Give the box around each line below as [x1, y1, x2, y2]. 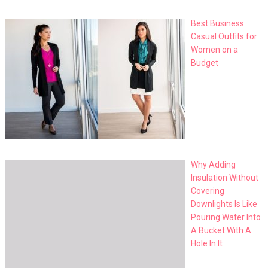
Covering [191, 185, 225, 196]
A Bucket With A [191, 225, 252, 235]
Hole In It [191, 238, 223, 248]
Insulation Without [191, 172, 259, 182]
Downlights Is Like [191, 199, 258, 209]
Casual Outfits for [191, 32, 258, 42]
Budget [191, 58, 219, 68]
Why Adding [191, 159, 236, 169]
